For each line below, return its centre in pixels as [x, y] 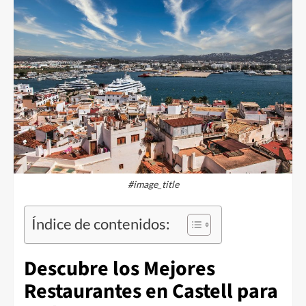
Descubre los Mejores [120, 269]
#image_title [153, 184]
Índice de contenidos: [101, 224]
